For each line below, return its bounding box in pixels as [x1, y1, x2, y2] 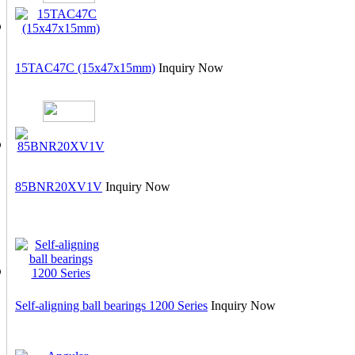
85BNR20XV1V [15, 180, 102, 193]
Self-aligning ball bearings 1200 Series [15, 299, 208, 312]
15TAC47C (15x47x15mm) [15, 61, 155, 74]
